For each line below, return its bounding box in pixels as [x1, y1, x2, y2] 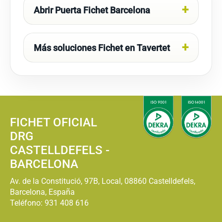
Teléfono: [10, 198, 45, 208]
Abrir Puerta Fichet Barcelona [34, 4, 150, 15]
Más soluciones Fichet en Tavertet [34, 42, 170, 53]
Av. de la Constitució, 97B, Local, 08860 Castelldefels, [10, 176, 195, 186]
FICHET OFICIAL [10, 115, 97, 129]
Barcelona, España [10, 187, 75, 197]
